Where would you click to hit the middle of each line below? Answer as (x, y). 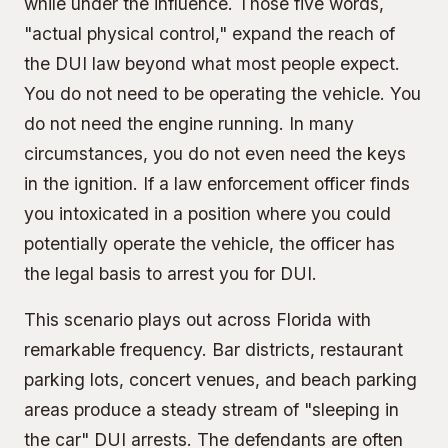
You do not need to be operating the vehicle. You (222, 93)
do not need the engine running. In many (189, 123)
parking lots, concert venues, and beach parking (220, 379)
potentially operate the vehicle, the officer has (209, 243)
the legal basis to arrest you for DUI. (170, 273)
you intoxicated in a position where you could (207, 213)
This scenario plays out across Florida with (197, 319)
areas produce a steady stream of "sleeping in (211, 409)
